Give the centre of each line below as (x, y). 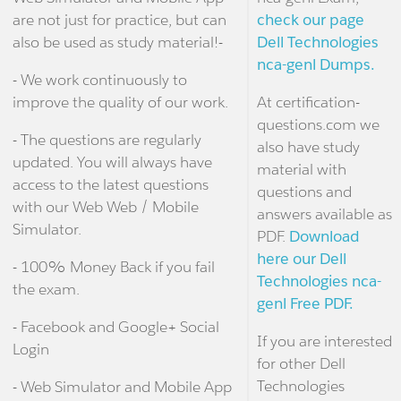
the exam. (46, 289)
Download (324, 237)
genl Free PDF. (305, 304)
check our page (310, 20)
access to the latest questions (110, 184)
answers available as (324, 214)
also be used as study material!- (117, 42)
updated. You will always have (112, 162)
